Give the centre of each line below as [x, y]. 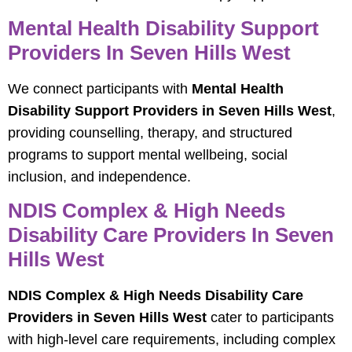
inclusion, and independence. [99, 176]
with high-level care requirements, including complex [172, 339]
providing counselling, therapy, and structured [150, 132]
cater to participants [270, 317]
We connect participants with [100, 88]
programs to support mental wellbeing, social [148, 154]
